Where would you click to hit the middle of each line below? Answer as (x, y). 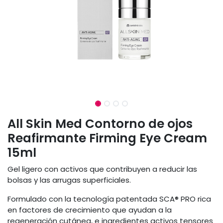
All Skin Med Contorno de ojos (100, 123)
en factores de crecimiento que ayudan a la (90, 210)
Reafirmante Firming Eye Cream (107, 138)
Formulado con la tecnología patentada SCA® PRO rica (109, 199)
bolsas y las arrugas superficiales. (69, 180)
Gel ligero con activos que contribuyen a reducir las (102, 169)
